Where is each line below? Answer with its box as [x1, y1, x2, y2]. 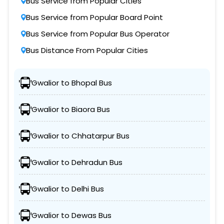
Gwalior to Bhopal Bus [31, 77, 112, 88]
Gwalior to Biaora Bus [31, 104, 110, 115]
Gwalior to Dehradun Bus [31, 157, 122, 168]
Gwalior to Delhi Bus [31, 183, 104, 194]
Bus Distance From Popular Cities [25, 45, 148, 56]
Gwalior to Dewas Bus [31, 210, 111, 221]
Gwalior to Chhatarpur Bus [31, 130, 129, 141]
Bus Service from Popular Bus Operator [25, 28, 169, 39]
